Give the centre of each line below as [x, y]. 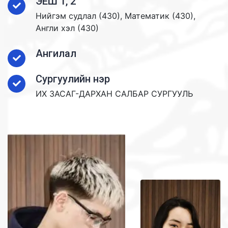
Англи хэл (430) [67, 28]
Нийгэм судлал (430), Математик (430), [116, 16]
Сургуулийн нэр [73, 79]
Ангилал [56, 53]
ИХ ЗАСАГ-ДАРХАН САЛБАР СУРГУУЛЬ [114, 94]
